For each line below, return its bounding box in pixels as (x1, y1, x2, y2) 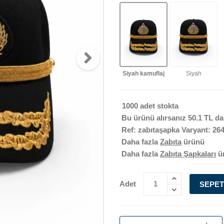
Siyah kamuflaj (122, 69, 164, 77)
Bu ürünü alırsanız (119, 113, 188, 122)
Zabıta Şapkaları (160, 149, 216, 158)
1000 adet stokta (122, 101, 178, 110)
